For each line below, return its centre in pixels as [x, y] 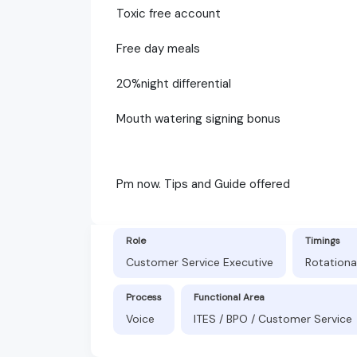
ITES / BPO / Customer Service [273, 318]
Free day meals [158, 48]
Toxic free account [169, 13]
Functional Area [229, 297]
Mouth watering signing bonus [198, 118]
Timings [323, 240]
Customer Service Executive [200, 262]
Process [144, 297]
